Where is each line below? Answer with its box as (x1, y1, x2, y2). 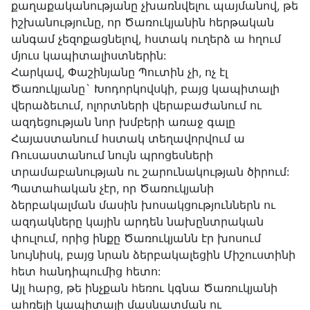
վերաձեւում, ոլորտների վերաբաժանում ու (11, 98, 262, 113)
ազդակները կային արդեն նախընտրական (11, 215, 264, 229)
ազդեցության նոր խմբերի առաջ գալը (11, 115, 235, 129)
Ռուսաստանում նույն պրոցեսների (11, 148, 213, 163)
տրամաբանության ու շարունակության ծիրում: (11, 165, 289, 179)
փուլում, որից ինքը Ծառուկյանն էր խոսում (11, 231, 261, 246)
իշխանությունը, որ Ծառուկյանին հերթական (11, 15, 274, 30)
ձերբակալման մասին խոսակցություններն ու (11, 198, 275, 212)
